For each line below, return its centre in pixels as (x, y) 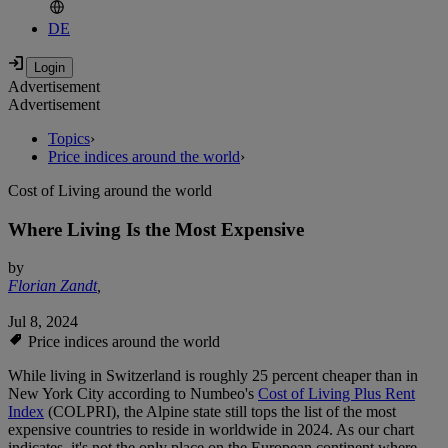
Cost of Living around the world (110, 191)
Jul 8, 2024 (43, 322)
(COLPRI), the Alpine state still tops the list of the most (220, 412)
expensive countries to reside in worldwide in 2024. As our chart (211, 430)
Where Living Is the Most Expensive (156, 229)
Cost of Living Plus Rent (336, 394)
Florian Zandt (52, 286)
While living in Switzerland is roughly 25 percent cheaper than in (213, 376)
